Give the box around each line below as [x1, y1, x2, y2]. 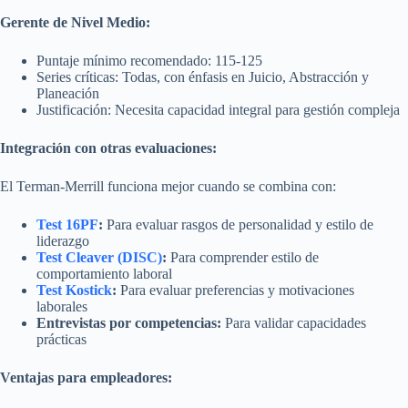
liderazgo [36, 232, 89, 249]
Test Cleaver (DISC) [36, 249, 162, 265]
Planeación [36, 85, 99, 101]
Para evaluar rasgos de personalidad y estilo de [103, 216, 373, 232]
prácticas [36, 331, 87, 347]
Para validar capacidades [221, 314, 366, 331]
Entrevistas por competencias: [36, 314, 221, 331]
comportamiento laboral [36, 265, 172, 281]
